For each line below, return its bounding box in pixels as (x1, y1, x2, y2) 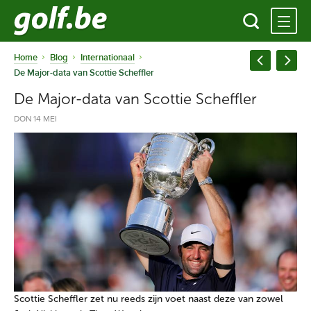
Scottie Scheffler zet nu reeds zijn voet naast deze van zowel (14, 293, 283, 305)
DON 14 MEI (14, 114, 57, 124)
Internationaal (81, 52, 135, 63)
